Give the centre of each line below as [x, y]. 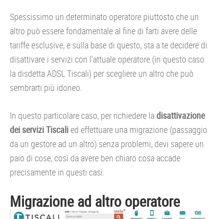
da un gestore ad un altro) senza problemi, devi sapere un [107, 144]
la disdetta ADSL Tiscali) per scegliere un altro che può [102, 73]
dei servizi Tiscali [39, 130]
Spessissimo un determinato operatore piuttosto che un [104, 17]
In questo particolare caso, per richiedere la [83, 115]
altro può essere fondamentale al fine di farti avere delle [103, 31]
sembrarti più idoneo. [46, 88]
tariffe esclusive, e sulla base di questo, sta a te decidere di [109, 45]
